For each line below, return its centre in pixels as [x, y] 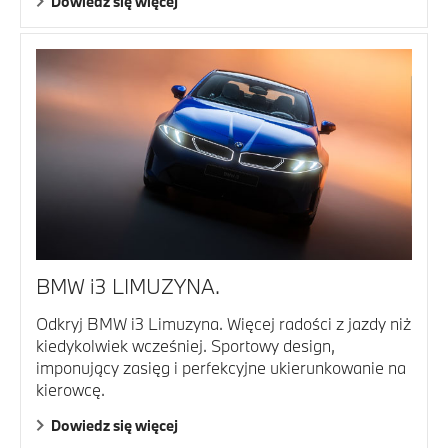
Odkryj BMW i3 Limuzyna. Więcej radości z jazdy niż [223, 323]
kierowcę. [70, 389]
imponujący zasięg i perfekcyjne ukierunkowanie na [221, 367]
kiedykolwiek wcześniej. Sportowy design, [185, 345]
